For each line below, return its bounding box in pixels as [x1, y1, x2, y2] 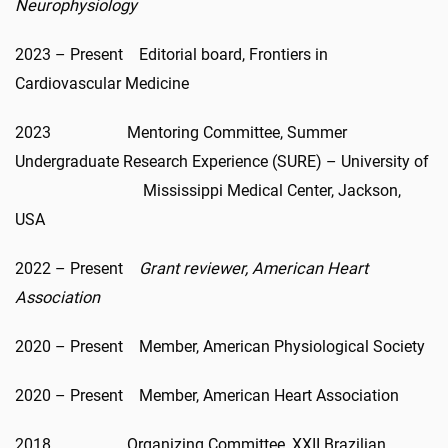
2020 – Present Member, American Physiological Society [15, 336, 425, 356]
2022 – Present [15, 258, 139, 278]
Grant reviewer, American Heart [139, 258, 368, 278]
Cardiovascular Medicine [15, 73, 189, 93]
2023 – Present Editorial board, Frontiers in [15, 44, 328, 64]
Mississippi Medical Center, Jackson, [15, 180, 401, 200]
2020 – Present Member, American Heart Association [15, 385, 399, 405]
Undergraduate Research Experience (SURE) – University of [15, 151, 433, 171]
